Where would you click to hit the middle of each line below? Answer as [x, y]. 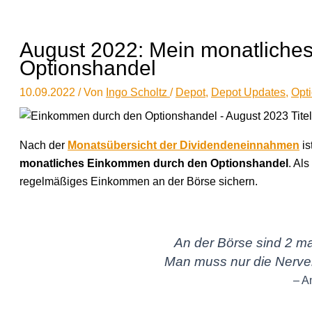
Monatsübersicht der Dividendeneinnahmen [184, 146]
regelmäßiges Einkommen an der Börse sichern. [139, 182]
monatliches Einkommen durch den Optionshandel [154, 164]
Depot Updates [248, 93]
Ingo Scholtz [138, 93]
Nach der [44, 146]
